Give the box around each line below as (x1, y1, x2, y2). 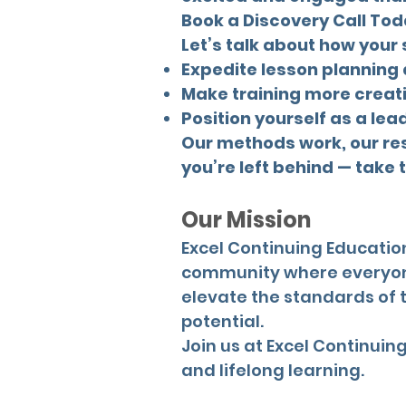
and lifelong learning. (181, 359, 364, 382)
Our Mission (181, 205, 311, 236)
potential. (181, 310, 264, 333)
